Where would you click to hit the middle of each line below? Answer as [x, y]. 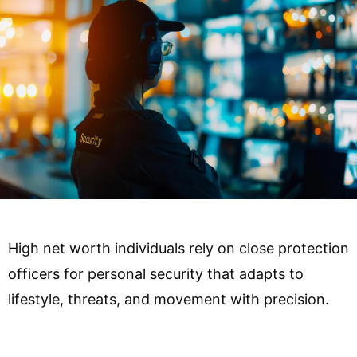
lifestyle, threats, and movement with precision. [169, 299]
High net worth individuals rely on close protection [178, 248]
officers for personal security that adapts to [156, 273]
